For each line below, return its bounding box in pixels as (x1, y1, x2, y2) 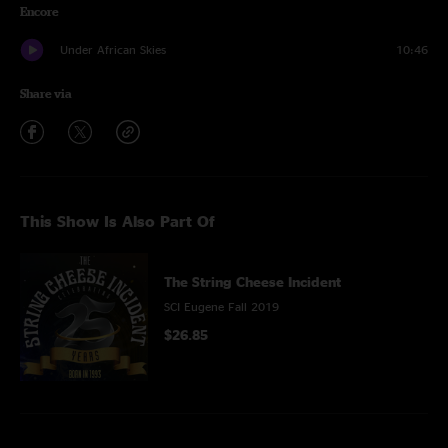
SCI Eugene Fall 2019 (164, 300, 279, 313)
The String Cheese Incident (164, 274, 341, 289)
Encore (20, 5, 59, 18)
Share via (20, 87, 72, 100)
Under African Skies (60, 43, 166, 56)
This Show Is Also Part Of (20, 212, 215, 230)
